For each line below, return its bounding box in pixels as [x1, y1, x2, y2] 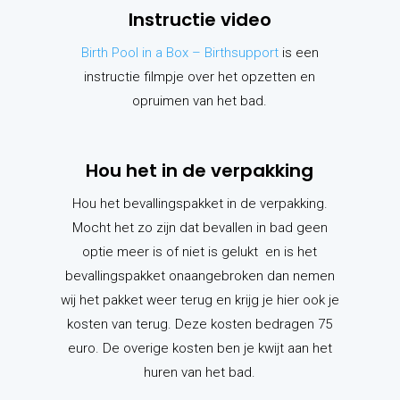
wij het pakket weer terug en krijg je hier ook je [60, 292, 339, 309]
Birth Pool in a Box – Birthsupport [80, 45, 279, 62]
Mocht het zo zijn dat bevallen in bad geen [71, 220, 328, 237]
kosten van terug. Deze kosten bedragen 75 [67, 316, 333, 333]
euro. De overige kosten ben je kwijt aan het [67, 340, 332, 357]
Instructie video [128, 7, 271, 33]
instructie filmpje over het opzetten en [84, 69, 316, 86]
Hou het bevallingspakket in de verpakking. [71, 196, 328, 212]
